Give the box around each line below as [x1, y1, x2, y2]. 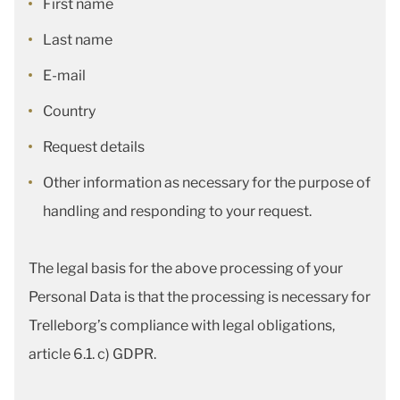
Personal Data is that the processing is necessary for [29, 288, 371, 305]
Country [43, 103, 96, 120]
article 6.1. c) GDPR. [29, 346, 156, 362]
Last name [43, 31, 112, 48]
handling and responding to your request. [43, 203, 312, 220]
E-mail [43, 67, 86, 84]
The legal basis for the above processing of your [29, 260, 343, 277]
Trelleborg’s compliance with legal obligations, [29, 317, 335, 334]
